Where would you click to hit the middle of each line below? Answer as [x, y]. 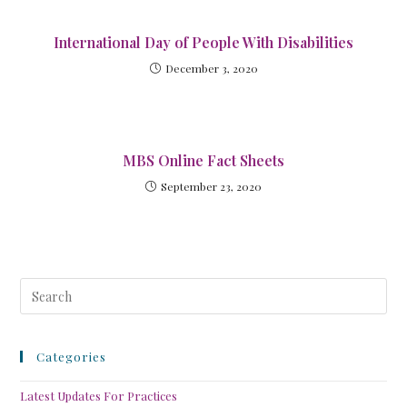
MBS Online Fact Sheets [203, 160]
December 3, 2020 [211, 68]
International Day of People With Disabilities [203, 42]
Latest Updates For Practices [99, 396]
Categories [72, 357]
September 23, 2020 [211, 186]
